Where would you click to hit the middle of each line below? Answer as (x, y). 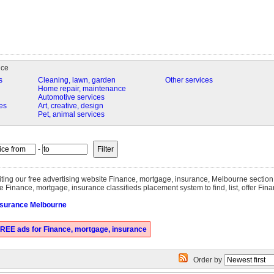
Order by (206, 260)
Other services (189, 80)
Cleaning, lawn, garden (76, 80)
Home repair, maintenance (82, 89)
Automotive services (71, 97)
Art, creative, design (70, 106)
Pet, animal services (71, 114)
